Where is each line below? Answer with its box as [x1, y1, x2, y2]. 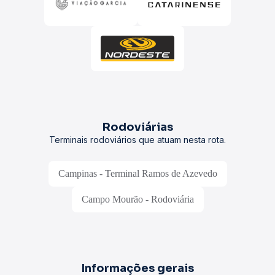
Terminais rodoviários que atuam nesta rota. [49, 134, 226, 145]
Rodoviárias [102, 120, 173, 134]
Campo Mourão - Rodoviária [81, 194, 194, 204]
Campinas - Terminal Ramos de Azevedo [58, 168, 217, 179]
